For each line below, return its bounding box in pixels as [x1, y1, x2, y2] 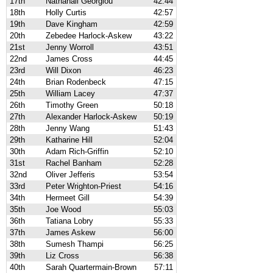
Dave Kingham [46, 19, 97, 29]
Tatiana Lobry [46, 216, 93, 225]
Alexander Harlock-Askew [46, 112, 136, 121]
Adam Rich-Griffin [46, 147, 108, 156]
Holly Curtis [46, 8, 87, 17]
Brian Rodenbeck [46, 77, 106, 87]
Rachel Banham [46, 158, 102, 168]
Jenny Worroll [46, 43, 94, 52]
